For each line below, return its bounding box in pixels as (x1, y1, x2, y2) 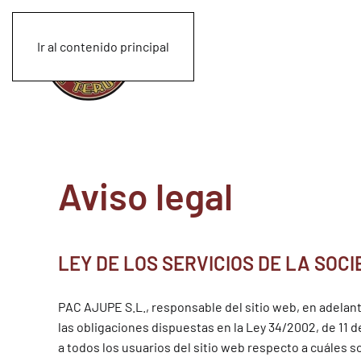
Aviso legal (58, 173, 233, 218)
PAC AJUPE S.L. (58, 299, 146, 314)
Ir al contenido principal (37, 39, 169, 54)
